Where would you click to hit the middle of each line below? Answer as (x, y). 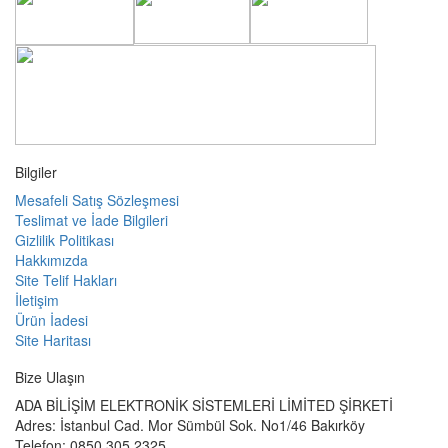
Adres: (35, 425)
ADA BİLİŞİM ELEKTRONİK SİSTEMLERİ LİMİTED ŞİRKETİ (204, 405)
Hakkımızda (51, 260)
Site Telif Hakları (66, 280)
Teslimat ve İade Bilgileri (91, 220)
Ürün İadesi (51, 320)
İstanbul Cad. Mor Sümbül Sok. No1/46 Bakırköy (210, 425)
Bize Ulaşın (50, 377)
